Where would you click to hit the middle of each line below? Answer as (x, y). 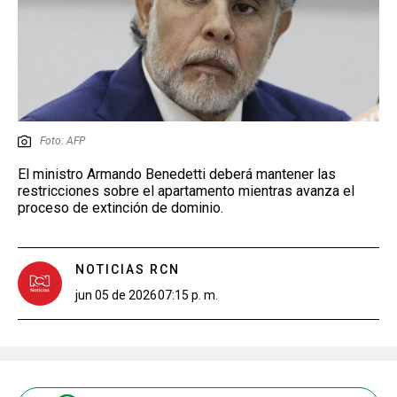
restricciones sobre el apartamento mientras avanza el (186, 191)
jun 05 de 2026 (116, 295)
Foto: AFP (62, 140)
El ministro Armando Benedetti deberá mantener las (177, 174)
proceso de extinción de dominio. (121, 207)
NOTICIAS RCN (128, 269)
